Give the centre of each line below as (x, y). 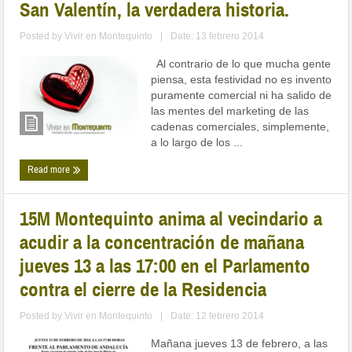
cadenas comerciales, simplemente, (240, 127)
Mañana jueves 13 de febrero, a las (240, 344)
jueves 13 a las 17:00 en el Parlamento (165, 266)
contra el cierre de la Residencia (143, 290)
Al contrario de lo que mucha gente (241, 64)
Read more (50, 170)
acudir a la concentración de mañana (162, 243)
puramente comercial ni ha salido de (242, 95)
